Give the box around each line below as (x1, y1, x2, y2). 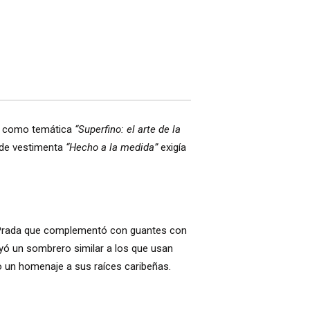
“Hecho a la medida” (65, 140, 158, 154)
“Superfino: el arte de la (74, 122, 181, 136)
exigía (157, 140, 186, 154)
